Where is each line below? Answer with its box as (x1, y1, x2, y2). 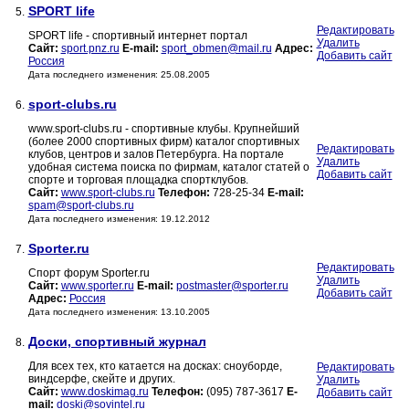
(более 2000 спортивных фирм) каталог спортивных (27, 135, 299, 149)
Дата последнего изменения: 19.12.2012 (27, 214, 210, 225)
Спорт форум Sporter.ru (27, 267, 150, 280)
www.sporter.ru (60, 279, 134, 293)
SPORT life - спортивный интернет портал (27, 29, 247, 43)
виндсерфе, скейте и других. (27, 372, 175, 386)
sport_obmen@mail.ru (161, 42, 272, 56)
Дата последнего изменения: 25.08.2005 (27, 69, 210, 80)
